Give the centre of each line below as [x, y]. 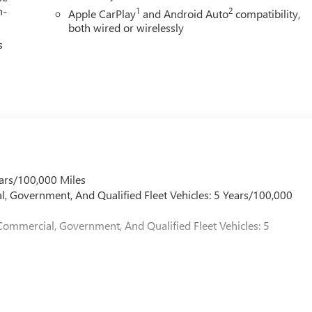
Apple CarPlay [102, 13]
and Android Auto [185, 13]
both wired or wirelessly [126, 27]
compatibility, [267, 13]
